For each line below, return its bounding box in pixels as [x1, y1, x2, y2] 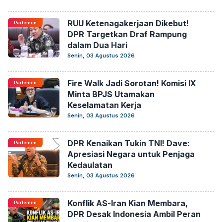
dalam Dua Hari [67, 40, 127, 50]
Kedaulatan [67, 160, 112, 170]
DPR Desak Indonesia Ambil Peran [67, 209, 201, 219]
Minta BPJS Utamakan [67, 89, 155, 99]
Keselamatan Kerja [67, 100, 141, 110]
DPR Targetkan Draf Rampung [67, 29, 187, 39]
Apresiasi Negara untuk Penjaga [67, 149, 195, 159]
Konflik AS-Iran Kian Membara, [67, 198, 188, 208]
